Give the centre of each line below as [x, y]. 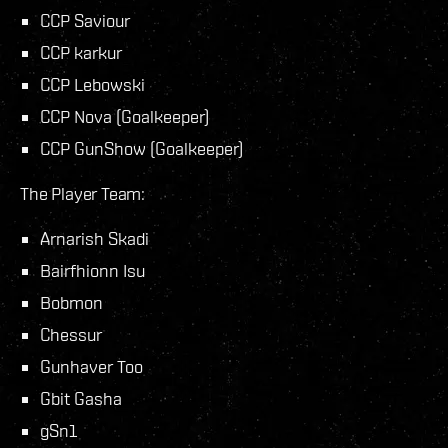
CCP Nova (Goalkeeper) [124, 117]
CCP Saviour [85, 21]
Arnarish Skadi [94, 239]
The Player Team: [83, 194]
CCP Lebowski [92, 85]
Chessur [71, 335]
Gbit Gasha [81, 399]
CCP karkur [81, 53]
